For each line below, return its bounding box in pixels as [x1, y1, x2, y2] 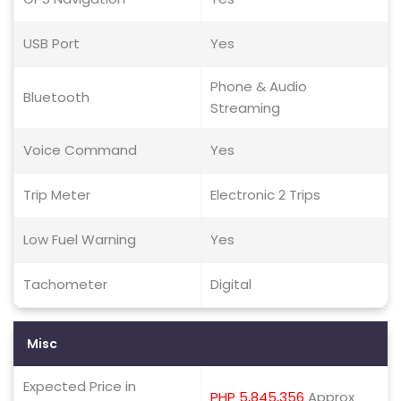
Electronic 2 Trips [210, 185, 320, 204]
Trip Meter [23, 185, 90, 204]
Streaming [210, 98, 280, 117]
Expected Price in [23, 377, 136, 396]
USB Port [23, 34, 80, 53]
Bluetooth [23, 88, 90, 107]
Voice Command [23, 141, 137, 159]
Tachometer [23, 275, 107, 294]
